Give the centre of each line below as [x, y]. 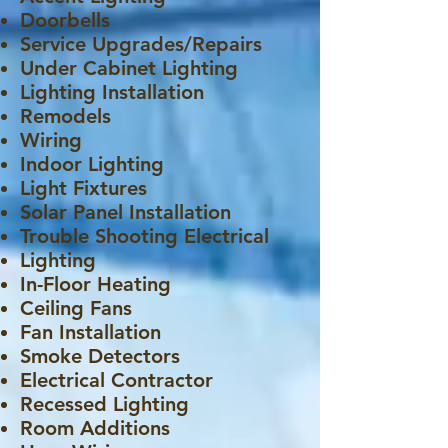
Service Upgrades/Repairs [141, 44]
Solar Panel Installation [125, 212]
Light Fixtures [83, 188]
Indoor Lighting [92, 164]
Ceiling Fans [76, 308]
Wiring [51, 140]
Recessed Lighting [104, 404]
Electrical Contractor [116, 380]
